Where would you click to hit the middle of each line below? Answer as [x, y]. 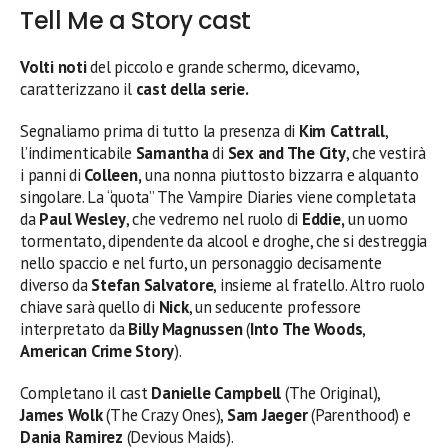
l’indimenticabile [78, 152]
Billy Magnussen [187, 328]
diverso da [56, 284]
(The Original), [333, 392]
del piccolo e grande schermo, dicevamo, [222, 66]
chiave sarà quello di [89, 306]
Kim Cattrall [340, 130]
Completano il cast [86, 392]
